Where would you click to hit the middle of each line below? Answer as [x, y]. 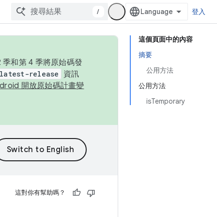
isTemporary [166, 101]
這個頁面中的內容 [166, 39]
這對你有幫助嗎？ [40, 193]
